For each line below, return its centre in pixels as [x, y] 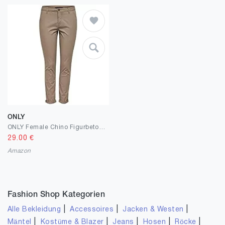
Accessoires [92, 210]
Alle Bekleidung [34, 210]
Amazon [19, 151]
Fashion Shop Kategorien [57, 195]
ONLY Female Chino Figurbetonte [102, 127]
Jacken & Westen [153, 210]
